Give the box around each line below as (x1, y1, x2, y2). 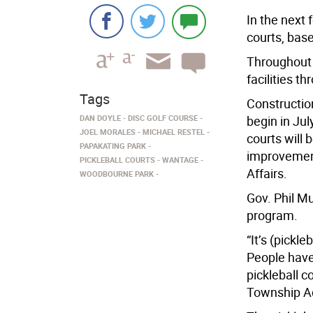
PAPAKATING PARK (80, 140, 146, 151)
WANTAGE (162, 154, 198, 165)
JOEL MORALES (80, 126, 136, 137)
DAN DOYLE (80, 112, 121, 123)
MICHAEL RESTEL (143, 126, 205, 137)
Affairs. (246, 165, 287, 182)
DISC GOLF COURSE (128, 112, 198, 123)
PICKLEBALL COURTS (80, 154, 155, 165)
